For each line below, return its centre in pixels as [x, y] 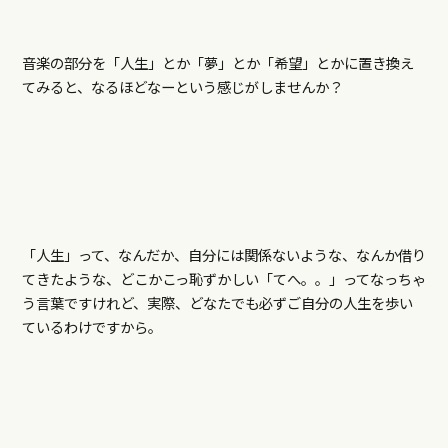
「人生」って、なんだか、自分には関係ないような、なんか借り [223, 255]
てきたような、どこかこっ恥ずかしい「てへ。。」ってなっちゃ [223, 279]
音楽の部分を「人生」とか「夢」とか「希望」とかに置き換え [217, 63]
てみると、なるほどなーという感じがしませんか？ [182, 87]
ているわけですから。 [91, 327]
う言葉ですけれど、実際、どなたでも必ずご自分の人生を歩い [217, 303]
